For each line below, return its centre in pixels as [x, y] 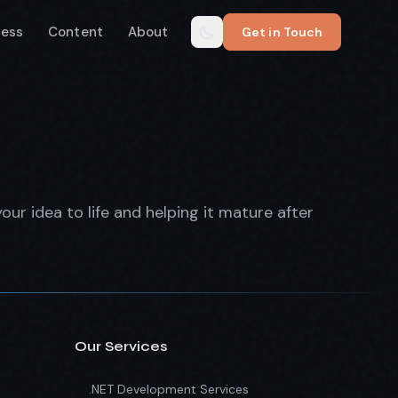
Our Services [121, 346]
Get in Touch [282, 32]
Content [76, 32]
